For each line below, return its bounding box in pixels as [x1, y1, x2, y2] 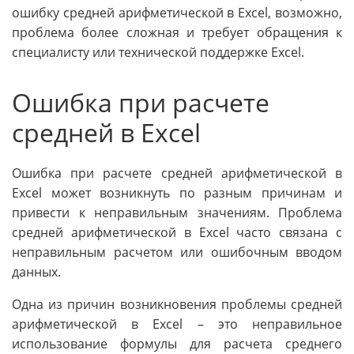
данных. [12, 262, 61, 281]
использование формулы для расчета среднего [12, 334, 342, 352]
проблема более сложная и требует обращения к [12, 24, 342, 42]
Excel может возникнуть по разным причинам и [12, 183, 342, 201]
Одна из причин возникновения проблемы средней [12, 295, 342, 313]
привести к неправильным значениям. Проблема [12, 203, 342, 221]
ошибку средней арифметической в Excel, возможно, [12, 4, 342, 22]
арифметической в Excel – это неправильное [12, 314, 342, 333]
